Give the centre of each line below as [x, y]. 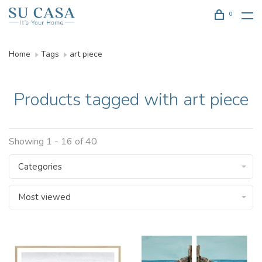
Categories [40, 167]
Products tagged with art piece [131, 100]
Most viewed [44, 197]
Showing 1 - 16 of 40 [53, 142]
